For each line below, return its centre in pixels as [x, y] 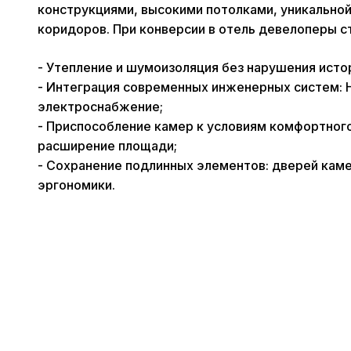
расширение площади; [107, 146]
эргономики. [76, 185]
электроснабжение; [100, 107]
